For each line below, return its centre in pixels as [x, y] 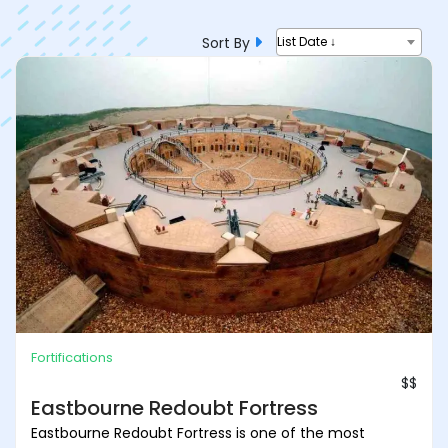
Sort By [228, 42]
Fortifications [72, 357]
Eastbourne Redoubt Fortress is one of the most [198, 432]
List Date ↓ [306, 41]
